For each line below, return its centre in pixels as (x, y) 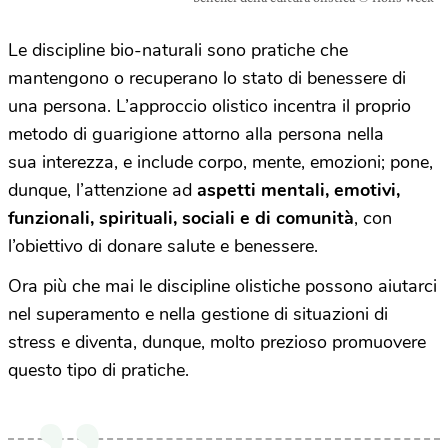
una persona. (62, 105)
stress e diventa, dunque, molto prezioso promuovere (217, 341)
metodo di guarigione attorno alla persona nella (196, 133)
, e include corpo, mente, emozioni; (252, 161)
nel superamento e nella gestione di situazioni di (198, 313)
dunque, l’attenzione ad (102, 189)
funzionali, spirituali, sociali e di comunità (181, 217)
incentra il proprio (342, 105)
